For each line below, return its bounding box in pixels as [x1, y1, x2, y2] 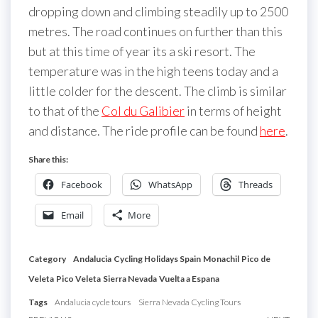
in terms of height [185, 103, 282, 119]
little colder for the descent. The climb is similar [28, 83, 287, 99]
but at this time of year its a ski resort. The [28, 43, 256, 59]
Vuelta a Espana [159, 273, 219, 284]
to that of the [28, 103, 102, 119]
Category [28, 253, 66, 264]
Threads [238, 178, 273, 191]
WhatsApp [148, 178, 192, 191]
